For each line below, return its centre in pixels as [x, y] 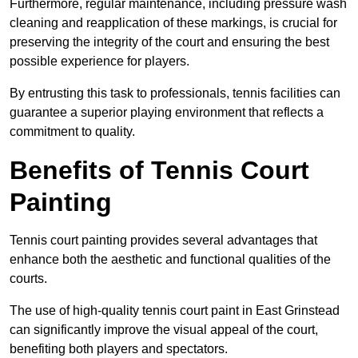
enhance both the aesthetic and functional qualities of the [170, 260]
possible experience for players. [99, 62]
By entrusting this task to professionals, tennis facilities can [175, 93]
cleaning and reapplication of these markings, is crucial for [173, 23]
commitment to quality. [72, 132]
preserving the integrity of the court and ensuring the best [169, 42]
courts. [28, 279]
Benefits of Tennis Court [159, 171]
